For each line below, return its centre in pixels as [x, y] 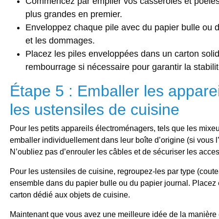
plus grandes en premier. [74, 14]
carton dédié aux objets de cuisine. [70, 195]
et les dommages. [60, 41]
